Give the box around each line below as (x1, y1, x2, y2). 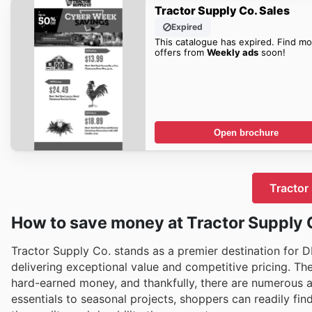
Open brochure (214, 127, 279, 138)
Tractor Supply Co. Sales (154, 3, 290, 17)
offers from (154, 46, 207, 58)
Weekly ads (206, 46, 258, 58)
